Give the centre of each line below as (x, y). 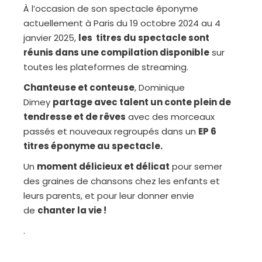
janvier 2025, (51, 37)
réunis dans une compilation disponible (117, 52)
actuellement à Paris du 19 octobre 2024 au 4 (122, 23)
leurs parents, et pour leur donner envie (109, 195)
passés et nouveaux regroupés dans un (111, 131)
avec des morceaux (170, 116)
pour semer (196, 166)
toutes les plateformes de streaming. (106, 67)
